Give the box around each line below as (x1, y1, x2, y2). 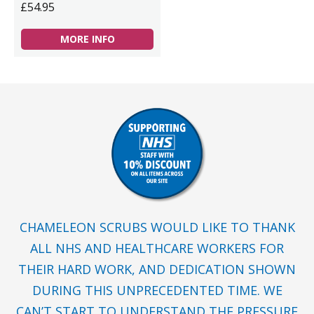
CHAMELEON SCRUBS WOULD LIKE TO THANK (19, 219, 295, 235)
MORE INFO (60, 32, 115, 46)
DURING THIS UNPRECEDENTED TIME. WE (32, 282, 282, 299)
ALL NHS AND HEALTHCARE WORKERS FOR (30, 240, 284, 257)
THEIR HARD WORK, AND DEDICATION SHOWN (18, 261, 296, 278)
